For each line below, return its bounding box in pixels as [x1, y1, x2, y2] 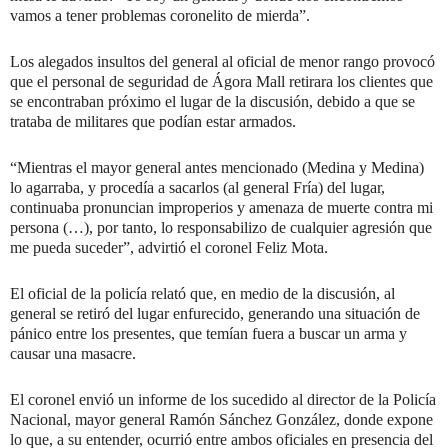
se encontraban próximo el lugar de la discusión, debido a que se [10, 93, 415, 111]
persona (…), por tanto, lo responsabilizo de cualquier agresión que [10, 219, 432, 237]
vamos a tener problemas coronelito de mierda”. [10, 7, 310, 25]
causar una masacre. [10, 345, 136, 363]
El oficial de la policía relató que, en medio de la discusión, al [10, 285, 395, 303]
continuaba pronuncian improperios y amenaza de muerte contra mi [10, 199, 433, 217]
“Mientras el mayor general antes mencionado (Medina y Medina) [10, 159, 424, 177]
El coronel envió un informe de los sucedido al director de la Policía [10, 391, 436, 409]
